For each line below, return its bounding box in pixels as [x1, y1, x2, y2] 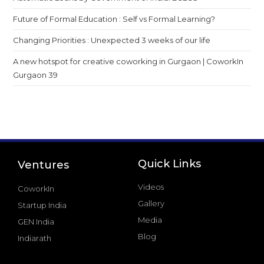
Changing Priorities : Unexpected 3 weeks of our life [13, 35, 211, 45]
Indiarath [18, 233, 51, 243]
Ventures [18, 158, 69, 171]
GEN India [18, 216, 54, 226]
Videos [138, 181, 164, 192]
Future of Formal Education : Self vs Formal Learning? [13, 14, 216, 24]
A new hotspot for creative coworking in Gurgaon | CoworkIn [13, 56, 244, 66]
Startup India [18, 200, 67, 210]
